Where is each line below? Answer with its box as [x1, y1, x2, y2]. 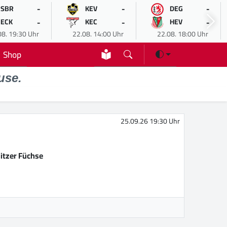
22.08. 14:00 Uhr [72, 27, 124, 41]
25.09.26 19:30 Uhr [121, 115, 180, 128]
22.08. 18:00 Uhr [157, 27, 208, 41]
